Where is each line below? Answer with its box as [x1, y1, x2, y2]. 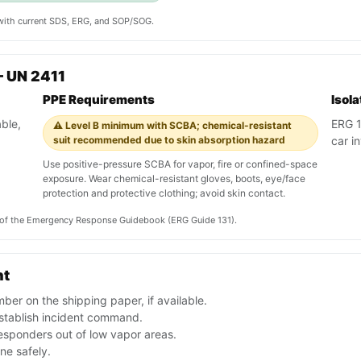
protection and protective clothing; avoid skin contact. [43, 187, 285, 200]
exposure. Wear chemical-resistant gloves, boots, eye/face [43, 172, 305, 185]
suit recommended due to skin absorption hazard [53, 134, 285, 147]
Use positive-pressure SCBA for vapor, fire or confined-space [43, 158, 317, 171]
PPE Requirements [43, 92, 155, 108]
